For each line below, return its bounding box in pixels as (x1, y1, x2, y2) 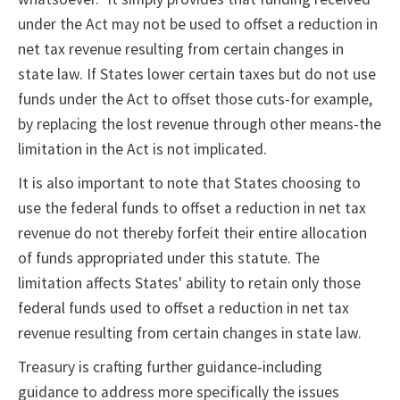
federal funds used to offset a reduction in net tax (18, 298, 349, 319)
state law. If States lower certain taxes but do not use (18, 64, 376, 85)
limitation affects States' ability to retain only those (18, 273, 361, 294)
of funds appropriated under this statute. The (18, 248, 320, 269)
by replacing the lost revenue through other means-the (18, 114, 381, 135)
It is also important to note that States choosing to (18, 173, 361, 194)
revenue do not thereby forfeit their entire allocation (18, 223, 367, 244)
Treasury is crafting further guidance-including (18, 357, 322, 378)
